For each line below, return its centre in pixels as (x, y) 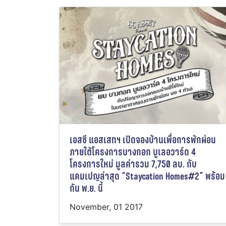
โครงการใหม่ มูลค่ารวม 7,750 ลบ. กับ (133, 164)
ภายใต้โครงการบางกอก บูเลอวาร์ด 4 (133, 152)
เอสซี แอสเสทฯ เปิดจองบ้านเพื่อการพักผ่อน (143, 140)
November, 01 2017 (106, 207)
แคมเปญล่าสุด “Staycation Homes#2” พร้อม (147, 177)
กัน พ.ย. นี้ (86, 189)
